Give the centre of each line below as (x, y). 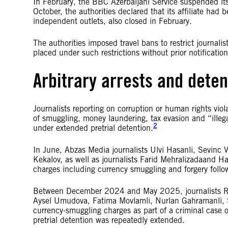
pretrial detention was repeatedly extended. (109, 220)
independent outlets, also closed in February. (112, 21)
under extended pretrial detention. (93, 128)
